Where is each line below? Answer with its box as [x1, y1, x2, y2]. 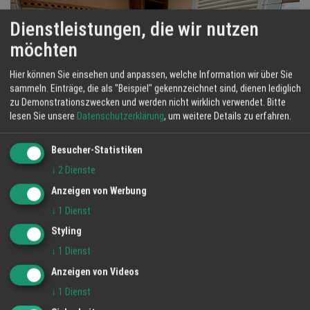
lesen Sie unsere [10, 110, 77, 122]
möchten [10, 38, 77, 62]
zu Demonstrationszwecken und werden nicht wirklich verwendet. [10, 96, 265, 108]
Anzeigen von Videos [51, 266, 139, 277]
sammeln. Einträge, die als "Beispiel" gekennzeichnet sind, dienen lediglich [10, 82, 301, 94]
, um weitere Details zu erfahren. [164, 110, 291, 122]
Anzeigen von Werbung [51, 185, 147, 197]
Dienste [65, 164, 95, 176]
